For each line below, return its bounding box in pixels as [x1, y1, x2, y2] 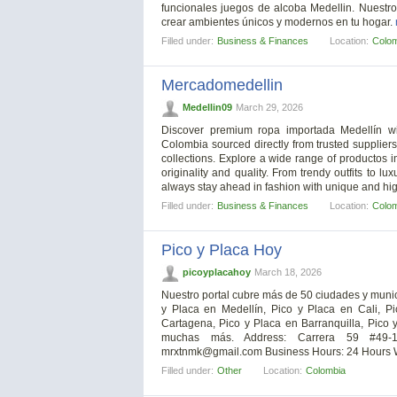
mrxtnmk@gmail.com [161, 346, 262, 359]
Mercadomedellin [161, 76, 283, 95]
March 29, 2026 [236, 102, 303, 113]
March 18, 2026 [254, 267, 322, 278]
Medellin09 [183, 102, 232, 113]
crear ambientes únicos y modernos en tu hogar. [161, 16, 395, 29]
